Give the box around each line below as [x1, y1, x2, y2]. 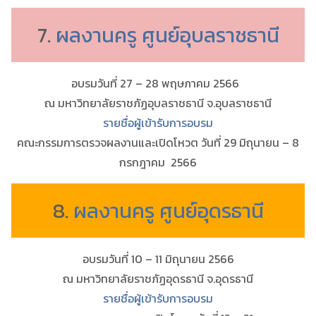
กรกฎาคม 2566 [119, 153, 197, 171]
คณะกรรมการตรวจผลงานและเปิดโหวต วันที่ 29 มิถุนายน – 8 [17, 133, 299, 151]
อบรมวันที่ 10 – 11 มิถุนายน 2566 [82, 250, 234, 267]
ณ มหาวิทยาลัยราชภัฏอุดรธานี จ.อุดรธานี [63, 269, 253, 287]
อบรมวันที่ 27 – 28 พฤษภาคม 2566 [71, 74, 245, 92]
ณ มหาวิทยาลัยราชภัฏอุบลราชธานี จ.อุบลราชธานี [44, 94, 272, 111]
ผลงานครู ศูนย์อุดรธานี [73, 195, 264, 226]
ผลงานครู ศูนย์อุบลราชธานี [55, 19, 279, 50]
